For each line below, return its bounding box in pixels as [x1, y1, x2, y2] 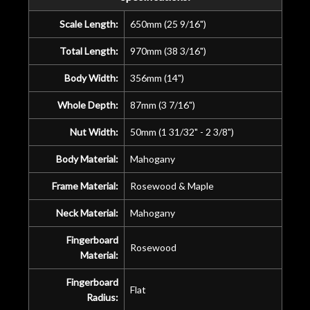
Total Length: [59, 44, 118, 57]
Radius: [86, 291, 118, 303]
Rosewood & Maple [129, 179, 214, 192]
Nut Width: [69, 125, 118, 138]
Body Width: [64, 71, 118, 84]
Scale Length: [59, 17, 118, 30]
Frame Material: [51, 179, 118, 192]
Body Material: [55, 152, 118, 165]
